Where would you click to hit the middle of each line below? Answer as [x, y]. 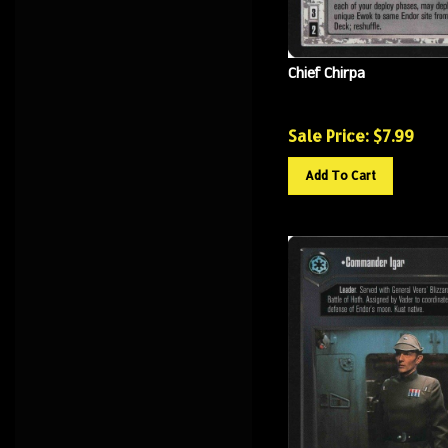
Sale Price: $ [334, 127]
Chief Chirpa [326, 65]
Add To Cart [340, 167]
